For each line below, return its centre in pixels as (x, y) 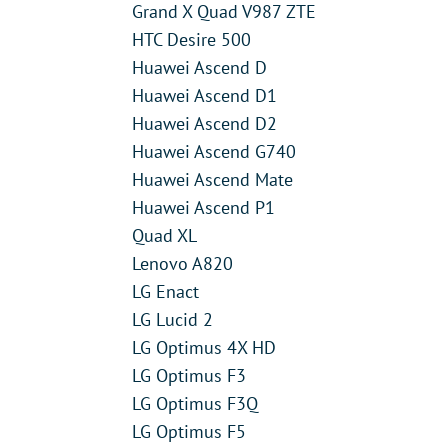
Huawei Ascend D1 (204, 95)
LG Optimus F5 (189, 431)
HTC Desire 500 (191, 39)
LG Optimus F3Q (195, 403)
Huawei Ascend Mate (212, 179)
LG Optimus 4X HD (204, 347)
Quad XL (164, 235)
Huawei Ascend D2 (204, 123)
